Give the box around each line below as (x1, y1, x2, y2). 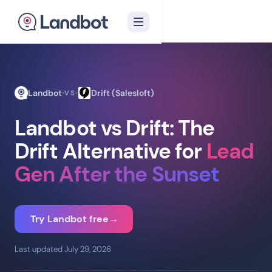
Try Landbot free (30, 212, 109, 225)
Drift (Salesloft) (91, 87, 155, 98)
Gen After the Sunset (15, 160, 220, 188)
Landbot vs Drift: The (15, 114, 215, 142)
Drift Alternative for (15, 137, 206, 165)
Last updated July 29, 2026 (15, 244, 111, 254)
